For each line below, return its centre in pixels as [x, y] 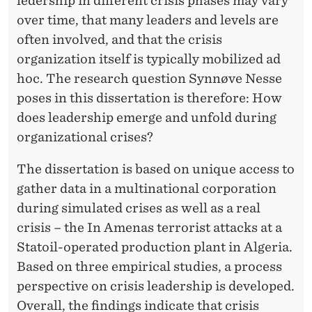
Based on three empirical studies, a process [149, 266]
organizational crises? [85, 136]
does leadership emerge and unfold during [147, 117]
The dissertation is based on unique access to [156, 169]
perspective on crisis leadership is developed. [156, 286]
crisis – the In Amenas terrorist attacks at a [149, 227]
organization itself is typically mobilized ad [149, 58]
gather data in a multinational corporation [147, 188]
